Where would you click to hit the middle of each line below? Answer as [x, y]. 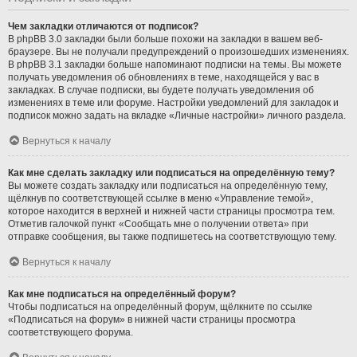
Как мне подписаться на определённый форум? [122, 294]
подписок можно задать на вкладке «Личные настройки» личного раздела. [177, 115]
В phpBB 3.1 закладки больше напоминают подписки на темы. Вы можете [175, 64]
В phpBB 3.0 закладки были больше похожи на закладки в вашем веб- [165, 39]
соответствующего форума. [71, 332]
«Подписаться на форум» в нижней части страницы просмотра [152, 319]
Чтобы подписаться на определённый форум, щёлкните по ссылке [160, 306]
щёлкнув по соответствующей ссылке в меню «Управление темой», [161, 198]
